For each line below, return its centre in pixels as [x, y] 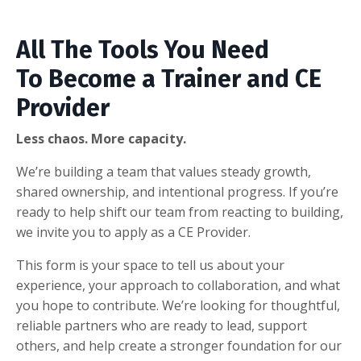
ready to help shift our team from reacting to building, [180, 212]
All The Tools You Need [143, 50]
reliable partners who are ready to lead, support [162, 326]
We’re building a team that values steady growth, [164, 172]
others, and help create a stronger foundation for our [179, 346]
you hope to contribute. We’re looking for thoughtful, [178, 306]
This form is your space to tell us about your [150, 266]
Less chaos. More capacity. [101, 139]
